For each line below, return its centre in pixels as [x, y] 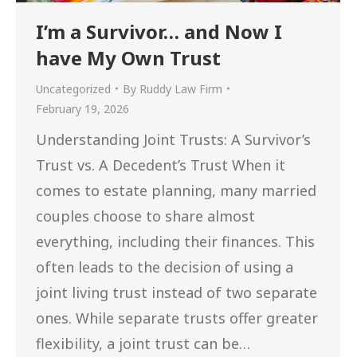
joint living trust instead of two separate [177, 292]
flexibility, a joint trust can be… [143, 343]
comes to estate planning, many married [176, 190]
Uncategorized [73, 88]
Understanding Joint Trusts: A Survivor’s [173, 139]
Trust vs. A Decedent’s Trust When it [161, 165]
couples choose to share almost [145, 216]
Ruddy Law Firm [181, 88]
